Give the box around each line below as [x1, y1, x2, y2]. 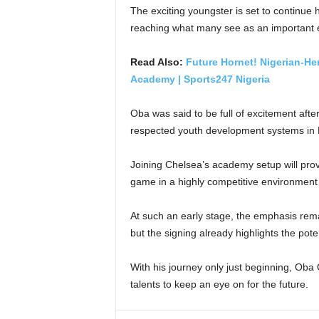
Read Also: [130, 56, 186, 68]
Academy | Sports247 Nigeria [130, 73, 270, 85]
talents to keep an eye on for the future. [130, 278, 308, 290]
